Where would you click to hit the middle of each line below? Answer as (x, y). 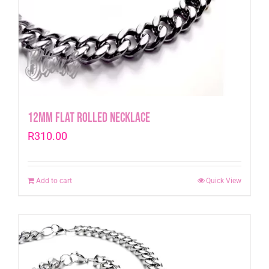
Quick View (224, 181)
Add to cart (54, 181)
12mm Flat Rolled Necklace (89, 118)
